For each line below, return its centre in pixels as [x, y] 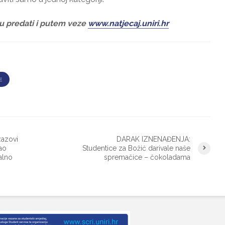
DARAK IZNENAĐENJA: [153, 139]
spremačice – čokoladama [147, 157]
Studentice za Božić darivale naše [136, 148]
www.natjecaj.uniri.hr [128, 23]
